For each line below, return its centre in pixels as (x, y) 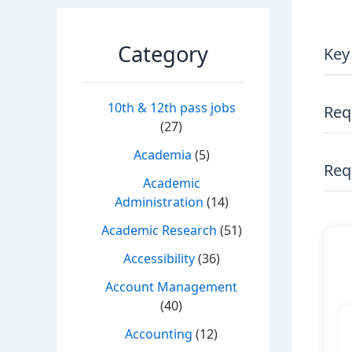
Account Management (171, 287)
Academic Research (159, 231)
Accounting (159, 334)
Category (163, 54)
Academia (162, 155)
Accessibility (159, 259)
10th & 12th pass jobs (171, 108)
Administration (159, 202)
